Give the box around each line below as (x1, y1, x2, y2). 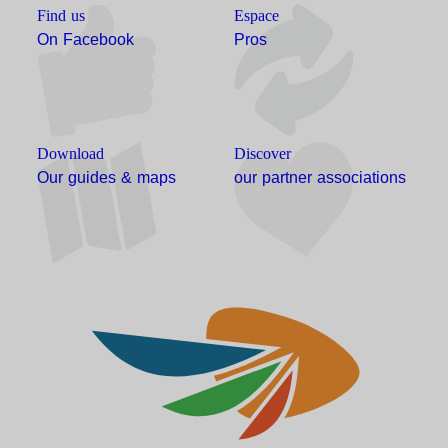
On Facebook (37, 31, 135, 49)
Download (37, 145, 105, 163)
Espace (233, 7, 279, 25)
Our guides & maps (37, 169, 177, 187)
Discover (233, 145, 291, 163)
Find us (37, 7, 86, 25)
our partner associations (233, 169, 406, 187)
